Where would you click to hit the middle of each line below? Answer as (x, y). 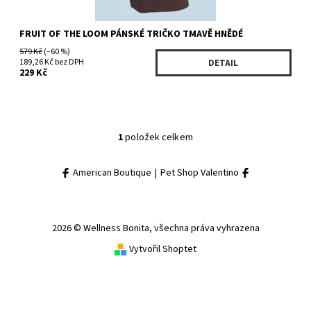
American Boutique (111, 173)
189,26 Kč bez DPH (52, 62)
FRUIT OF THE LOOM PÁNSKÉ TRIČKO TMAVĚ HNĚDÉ (132, 34)
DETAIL (224, 63)
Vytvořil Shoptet (163, 249)
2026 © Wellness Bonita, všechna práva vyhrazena (155, 228)
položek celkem (158, 137)
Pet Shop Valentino (200, 173)
